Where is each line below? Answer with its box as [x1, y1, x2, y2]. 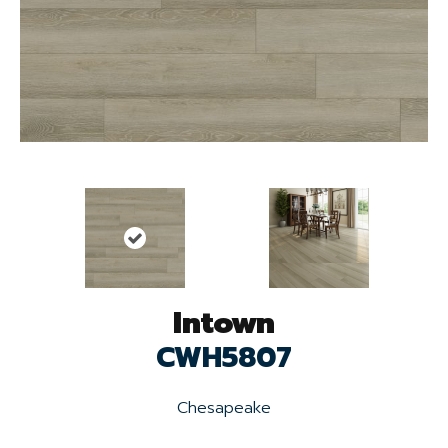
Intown [173, 299, 275, 346]
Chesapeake [177, 395, 271, 420]
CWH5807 [156, 335, 292, 379]
